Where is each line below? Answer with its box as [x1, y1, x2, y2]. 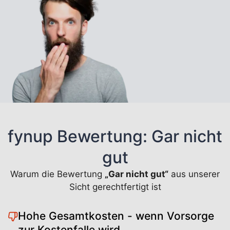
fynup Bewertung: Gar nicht [8, 126, 222, 146]
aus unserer [168, 168, 220, 179]
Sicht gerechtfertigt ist [69, 181, 161, 192]
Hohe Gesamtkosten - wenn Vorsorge [18, 209, 214, 222]
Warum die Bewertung [10, 168, 105, 179]
